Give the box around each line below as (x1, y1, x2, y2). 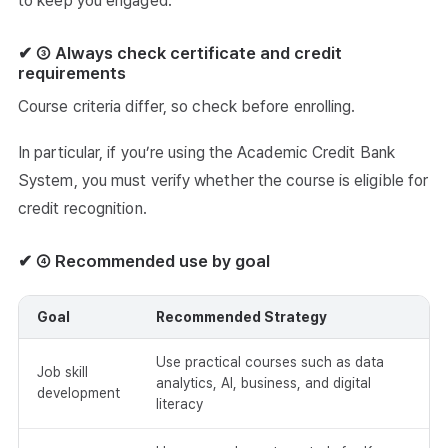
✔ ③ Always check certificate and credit (18, 43, 342, 64)
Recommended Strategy (156, 309, 327, 326)
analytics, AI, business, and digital (156, 375, 371, 392)
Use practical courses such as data (156, 354, 384, 371)
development (37, 385, 120, 402)
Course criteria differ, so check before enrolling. (18, 97, 356, 117)
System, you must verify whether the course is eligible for (18, 171, 429, 191)
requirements (18, 63, 126, 84)
